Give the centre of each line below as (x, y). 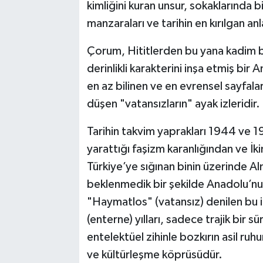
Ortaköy (52, 141)
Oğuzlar (52, 111)
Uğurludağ (58, 230)
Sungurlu (54, 200)
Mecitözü (55, 81)
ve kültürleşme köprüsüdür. (154, 255)
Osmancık (56, 171)
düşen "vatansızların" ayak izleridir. (173, 104)
